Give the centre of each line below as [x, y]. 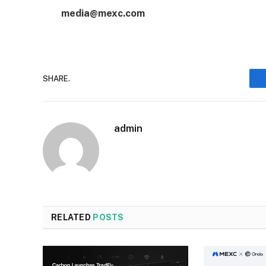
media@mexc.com [103, 13]
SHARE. [56, 78]
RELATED [72, 218]
